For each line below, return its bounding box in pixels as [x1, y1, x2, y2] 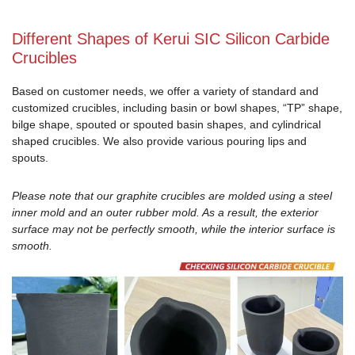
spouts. [12, 151, 48, 165]
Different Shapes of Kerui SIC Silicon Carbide [12, 30, 330, 48]
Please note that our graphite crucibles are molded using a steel [12, 189, 332, 202]
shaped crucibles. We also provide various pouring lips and [12, 135, 307, 148]
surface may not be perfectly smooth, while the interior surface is [12, 222, 335, 235]
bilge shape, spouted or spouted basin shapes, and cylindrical [12, 118, 321, 132]
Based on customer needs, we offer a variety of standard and [12, 85, 319, 98]
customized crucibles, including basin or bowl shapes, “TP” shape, [12, 101, 342, 115]
